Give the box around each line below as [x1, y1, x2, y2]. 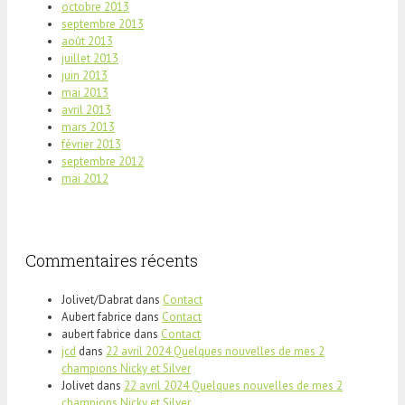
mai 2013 [61, 84, 108, 100]
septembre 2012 [61, 153, 144, 169]
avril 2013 [61, 101, 111, 118]
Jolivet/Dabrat [61, 291, 133, 307]
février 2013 [61, 136, 121, 152]
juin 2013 [61, 67, 108, 83]
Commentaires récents [25, 249, 198, 271]
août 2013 [61, 33, 113, 49]
